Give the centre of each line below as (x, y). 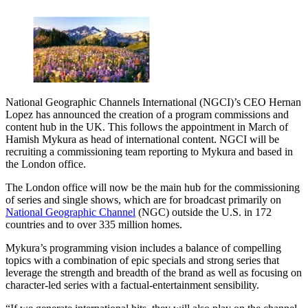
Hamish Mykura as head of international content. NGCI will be (142, 139)
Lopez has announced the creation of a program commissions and (147, 114)
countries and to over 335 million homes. (94, 224)
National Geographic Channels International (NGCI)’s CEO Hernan (153, 102)
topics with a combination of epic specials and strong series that (142, 260)
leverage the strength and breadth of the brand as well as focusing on (154, 272)
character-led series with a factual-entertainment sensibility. (132, 285)
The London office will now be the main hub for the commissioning (153, 187)
